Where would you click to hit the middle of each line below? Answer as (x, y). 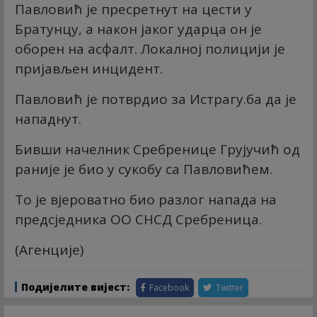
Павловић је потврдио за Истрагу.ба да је (156, 99)
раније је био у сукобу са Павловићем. (144, 169)
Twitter (229, 287)
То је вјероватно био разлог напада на (146, 199)
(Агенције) (49, 249)
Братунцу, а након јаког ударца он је (138, 29)
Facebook (168, 287)
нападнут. (48, 119)
